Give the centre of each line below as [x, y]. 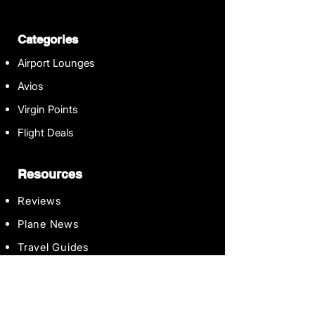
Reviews [39, 201]
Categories [48, 39]
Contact [39, 270]
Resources [50, 174]
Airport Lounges [56, 63]
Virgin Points [47, 109]
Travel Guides [53, 247]
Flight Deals [45, 133]
